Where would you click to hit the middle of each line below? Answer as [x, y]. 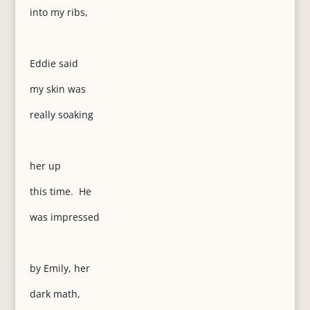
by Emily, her [60, 268]
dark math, [55, 294]
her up [45, 166]
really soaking [61, 115]
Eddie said [54, 63]
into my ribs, [58, 12]
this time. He [60, 191]
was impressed [64, 217]
